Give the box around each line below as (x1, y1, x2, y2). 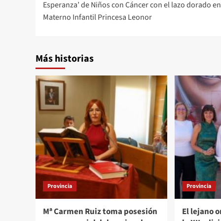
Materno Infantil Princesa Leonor (43, 11, 152, 23)
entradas (42, 3, 100, 25)
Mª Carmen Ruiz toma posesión (43, 205, 157, 218)
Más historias (36, 51, 94, 66)
